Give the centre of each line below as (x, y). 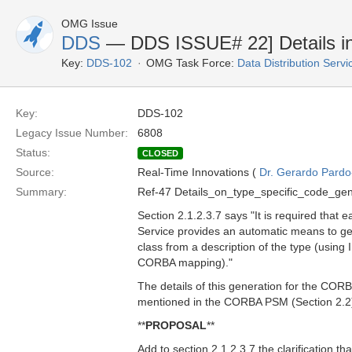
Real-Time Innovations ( (198, 172)
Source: (35, 172)
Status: (33, 152)
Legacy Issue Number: (72, 133)
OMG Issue (90, 24)
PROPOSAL (176, 325)
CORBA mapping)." (185, 262)
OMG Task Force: (190, 63)
